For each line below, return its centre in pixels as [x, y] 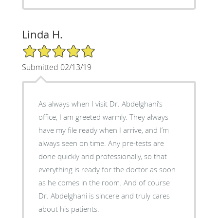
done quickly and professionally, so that [102, 156]
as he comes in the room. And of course [81, 182]
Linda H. [42, 34]
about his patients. [69, 209]
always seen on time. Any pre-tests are [101, 143]
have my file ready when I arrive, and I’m [103, 130]
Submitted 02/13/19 [56, 67]
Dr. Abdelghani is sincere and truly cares [104, 195]
